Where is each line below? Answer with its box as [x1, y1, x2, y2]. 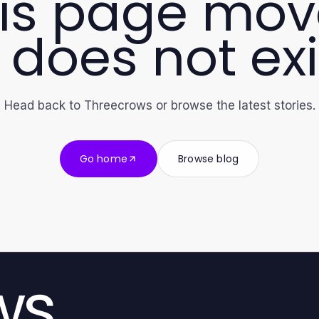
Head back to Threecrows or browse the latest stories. [4, 98, 315, 113]
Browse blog [178, 151, 239, 166]
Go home [79, 151, 128, 166]
